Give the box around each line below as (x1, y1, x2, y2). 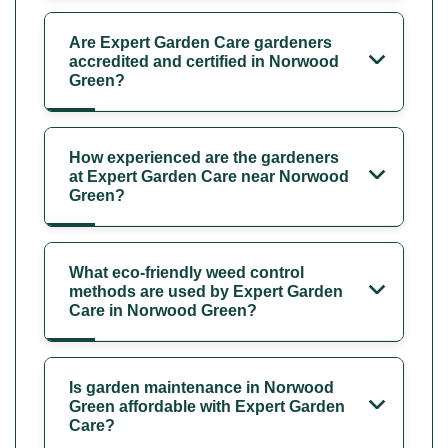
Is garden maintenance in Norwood (69, 378, 334, 396)
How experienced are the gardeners (69, 148, 339, 166)
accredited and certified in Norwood (69, 52, 339, 70)
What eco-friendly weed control (69, 263, 304, 281)
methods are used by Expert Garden (69, 282, 343, 300)
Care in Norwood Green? (69, 301, 257, 319)
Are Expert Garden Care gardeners (69, 33, 332, 51)
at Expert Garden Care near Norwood (69, 167, 349, 185)
